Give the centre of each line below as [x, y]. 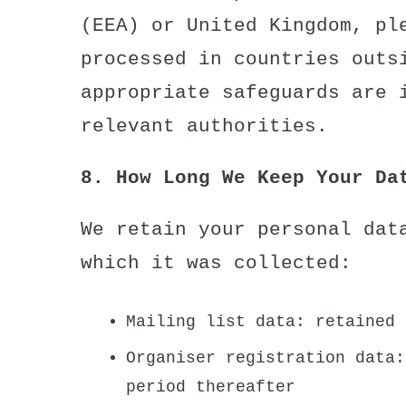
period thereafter [211, 387]
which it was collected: [216, 263]
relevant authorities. [204, 126]
